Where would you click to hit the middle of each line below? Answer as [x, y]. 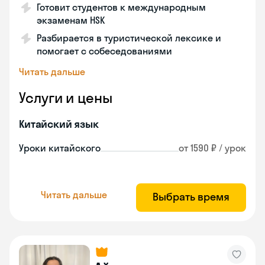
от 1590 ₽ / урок [212, 148]
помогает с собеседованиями [104, 51]
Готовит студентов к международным [121, 7]
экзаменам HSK [71, 20]
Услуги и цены [66, 98]
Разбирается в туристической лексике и [129, 38]
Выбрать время [191, 197]
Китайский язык [59, 124]
